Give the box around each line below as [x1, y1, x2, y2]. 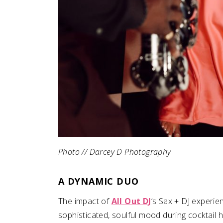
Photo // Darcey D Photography [58, 146, 171, 157]
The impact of [58, 195, 111, 207]
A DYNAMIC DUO [58, 175, 142, 187]
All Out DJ [111, 195, 151, 207]
